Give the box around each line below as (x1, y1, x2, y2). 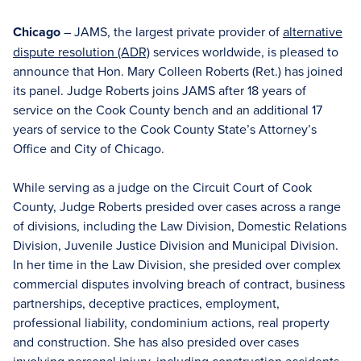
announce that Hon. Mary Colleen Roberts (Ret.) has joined (13, 62, 342, 80)
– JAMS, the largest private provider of (64, 23, 283, 40)
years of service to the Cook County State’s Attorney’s (13, 120, 317, 138)
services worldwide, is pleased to (150, 43, 338, 60)
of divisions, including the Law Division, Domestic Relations (13, 217, 346, 234)
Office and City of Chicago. (13, 139, 164, 157)
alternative (283, 23, 342, 40)
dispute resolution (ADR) (13, 43, 150, 60)
